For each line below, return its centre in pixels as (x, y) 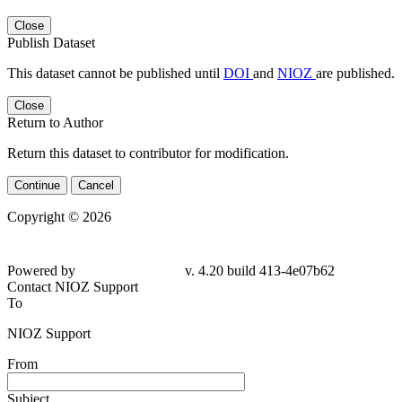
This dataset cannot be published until (115, 73)
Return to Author (55, 122)
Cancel (96, 185)
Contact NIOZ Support (73, 280)
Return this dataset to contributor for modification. (148, 153)
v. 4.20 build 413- (298, 247)
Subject (28, 392)
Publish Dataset (51, 43)
